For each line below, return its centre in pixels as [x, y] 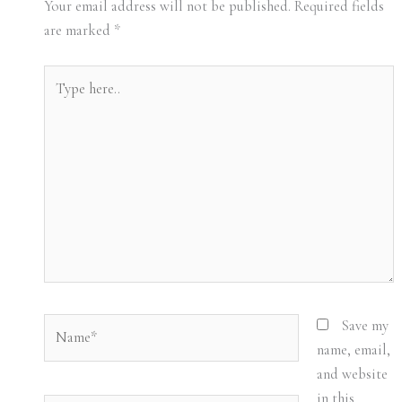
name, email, [354, 350]
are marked [79, 30]
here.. [58, 100]
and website [353, 374]
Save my [365, 325]
